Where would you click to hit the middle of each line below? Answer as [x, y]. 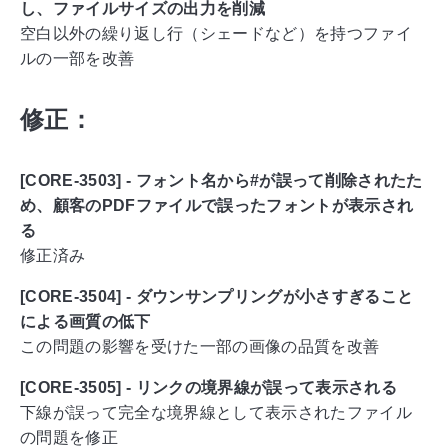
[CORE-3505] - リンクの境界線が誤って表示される [208, 388]
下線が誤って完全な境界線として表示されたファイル [216, 413]
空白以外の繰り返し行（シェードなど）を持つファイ [216, 34]
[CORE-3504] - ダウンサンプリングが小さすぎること [217, 297]
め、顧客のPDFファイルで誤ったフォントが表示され [217, 206]
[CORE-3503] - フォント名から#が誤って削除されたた [221, 181]
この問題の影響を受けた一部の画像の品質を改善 [200, 347]
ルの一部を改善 [77, 59]
